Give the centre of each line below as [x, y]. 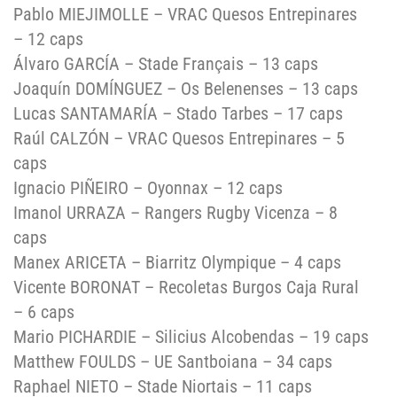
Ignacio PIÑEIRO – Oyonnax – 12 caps [148, 187]
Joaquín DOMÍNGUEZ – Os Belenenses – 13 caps [186, 88]
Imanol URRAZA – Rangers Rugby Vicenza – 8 [175, 212]
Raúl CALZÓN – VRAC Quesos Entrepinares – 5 [179, 138]
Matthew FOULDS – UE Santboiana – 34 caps [173, 361]
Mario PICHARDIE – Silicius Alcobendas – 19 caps [191, 336]
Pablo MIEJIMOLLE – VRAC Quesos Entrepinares [185, 14]
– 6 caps [44, 311]
